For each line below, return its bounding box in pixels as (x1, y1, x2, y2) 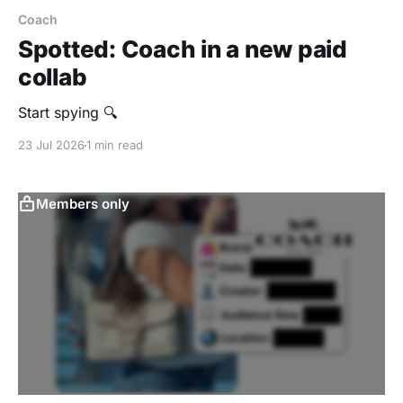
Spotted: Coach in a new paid (18, 35, 347, 64)
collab (18, 63, 87, 92)
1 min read (86, 138, 143, 153)
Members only (36, 195, 130, 213)
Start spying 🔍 (18, 103, 117, 122)
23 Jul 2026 (18, 138, 85, 153)
